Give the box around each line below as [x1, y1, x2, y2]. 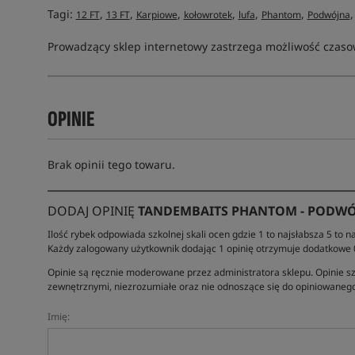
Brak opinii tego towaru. [47, 157, 175, 172]
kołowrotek [183, 8, 232, 21]
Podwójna [307, 8, 350, 21]
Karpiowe [136, 8, 177, 21]
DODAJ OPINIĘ [47, 202, 138, 219]
